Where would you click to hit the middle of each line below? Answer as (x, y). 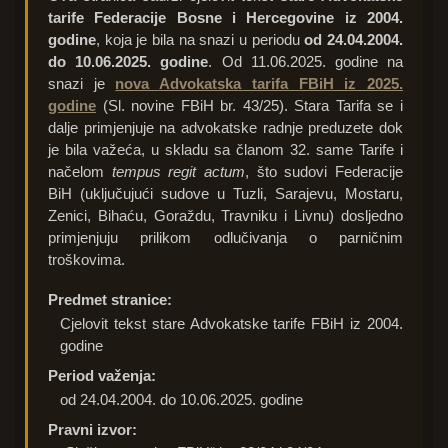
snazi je (82, 83)
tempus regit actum (178, 171)
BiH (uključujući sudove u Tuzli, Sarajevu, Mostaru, (225, 193)
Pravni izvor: (92, 429)
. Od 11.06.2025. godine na (306, 61)
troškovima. (86, 259)
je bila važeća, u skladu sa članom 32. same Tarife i (225, 149)
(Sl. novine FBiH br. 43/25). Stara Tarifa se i (249, 105)
